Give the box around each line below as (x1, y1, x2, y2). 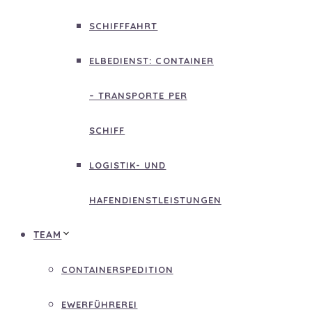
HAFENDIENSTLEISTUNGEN (89, 194, 221, 205)
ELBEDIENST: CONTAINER (89, 55, 214, 66)
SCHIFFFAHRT (89, 20, 158, 31)
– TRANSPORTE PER (89, 90, 187, 101)
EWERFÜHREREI (61, 299, 138, 310)
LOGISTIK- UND (89, 159, 166, 171)
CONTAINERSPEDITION (61, 264, 173, 275)
